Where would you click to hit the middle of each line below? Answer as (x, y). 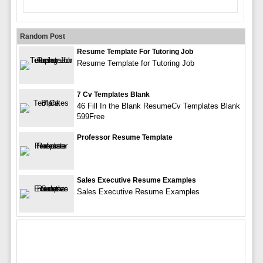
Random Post (42, 36)
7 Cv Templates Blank (113, 94)
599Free (90, 116)
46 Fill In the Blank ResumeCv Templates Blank (158, 106)
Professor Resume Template (124, 137)
